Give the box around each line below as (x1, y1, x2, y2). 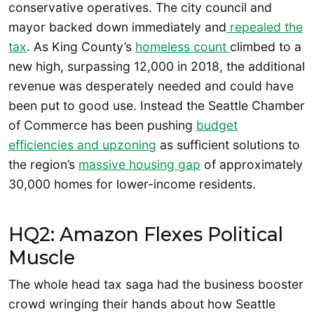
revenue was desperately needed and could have (8, 78, 294, 93)
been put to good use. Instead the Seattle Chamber (8, 97, 305, 113)
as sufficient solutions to (156, 137, 300, 152)
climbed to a (230, 39, 301, 54)
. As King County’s (27, 39, 135, 54)
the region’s (8, 156, 78, 172)
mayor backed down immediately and (8, 19, 226, 34)
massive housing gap (78, 156, 200, 172)
